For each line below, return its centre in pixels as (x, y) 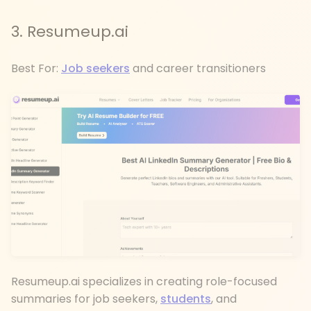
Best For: (36, 69)
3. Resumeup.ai (70, 32)
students (186, 299)
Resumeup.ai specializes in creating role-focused (144, 282)
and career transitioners (198, 69)
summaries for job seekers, (86, 299)
